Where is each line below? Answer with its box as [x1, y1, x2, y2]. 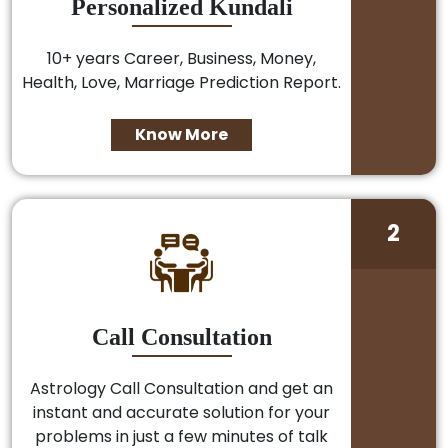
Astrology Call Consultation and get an [30, 377, 334, 401]
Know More [135, 122, 229, 146]
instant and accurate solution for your [33, 401, 331, 425]
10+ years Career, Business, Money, [47, 46, 317, 70]
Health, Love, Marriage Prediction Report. [22, 70, 342, 94]
